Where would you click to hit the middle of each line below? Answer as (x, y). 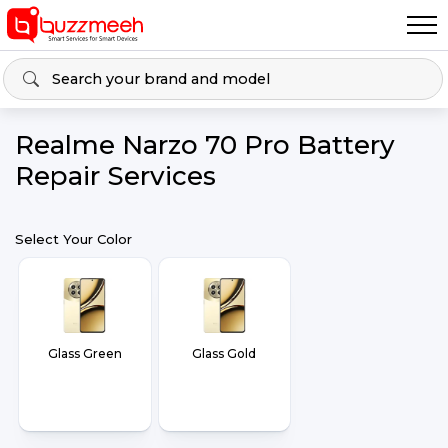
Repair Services (115, 176)
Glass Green (84, 353)
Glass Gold (224, 353)
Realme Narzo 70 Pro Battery (205, 145)
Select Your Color (73, 239)
